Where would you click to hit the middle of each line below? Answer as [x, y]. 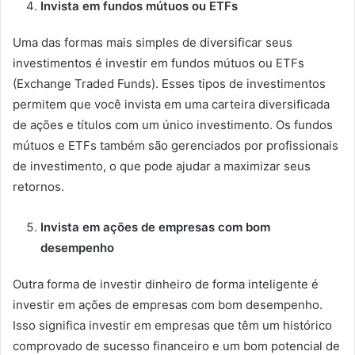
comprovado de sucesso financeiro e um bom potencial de [176, 345]
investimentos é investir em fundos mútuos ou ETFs [158, 63]
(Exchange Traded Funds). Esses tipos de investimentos [169, 83]
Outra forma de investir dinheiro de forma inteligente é [166, 284]
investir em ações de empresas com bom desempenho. [168, 304]
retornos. [38, 186]
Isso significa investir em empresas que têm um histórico [172, 325]
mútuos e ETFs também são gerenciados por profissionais [176, 145]
